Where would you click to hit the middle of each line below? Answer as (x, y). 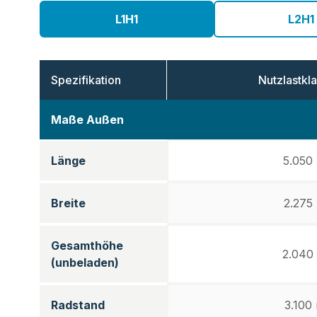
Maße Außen (87, 120)
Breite (68, 203)
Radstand (78, 305)
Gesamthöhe (87, 246)
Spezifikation (86, 80)
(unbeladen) (85, 263)
